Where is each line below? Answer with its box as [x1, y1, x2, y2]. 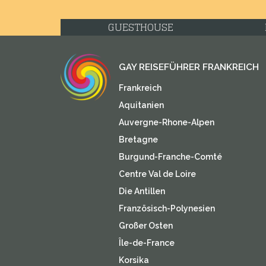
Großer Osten [118, 221, 173, 230]
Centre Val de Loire [118, 169, 196, 179]
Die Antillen [118, 186, 165, 196]
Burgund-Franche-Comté [118, 152, 222, 161]
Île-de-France [118, 238, 175, 248]
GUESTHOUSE [108, 18, 173, 36]
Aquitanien [118, 100, 164, 110]
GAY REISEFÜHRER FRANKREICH [118, 62, 259, 72]
